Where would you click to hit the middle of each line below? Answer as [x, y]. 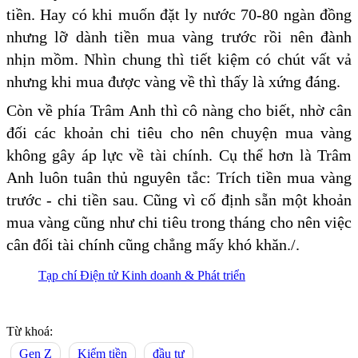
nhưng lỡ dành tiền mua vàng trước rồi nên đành [179, 37]
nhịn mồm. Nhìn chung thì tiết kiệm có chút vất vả [179, 60]
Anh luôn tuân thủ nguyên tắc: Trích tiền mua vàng [179, 178]
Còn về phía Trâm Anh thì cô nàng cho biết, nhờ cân [179, 111]
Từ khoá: [30, 332]
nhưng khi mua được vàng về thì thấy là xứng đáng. [175, 82]
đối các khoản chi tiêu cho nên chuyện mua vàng [179, 133]
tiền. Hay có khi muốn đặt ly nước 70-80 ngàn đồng [179, 15]
